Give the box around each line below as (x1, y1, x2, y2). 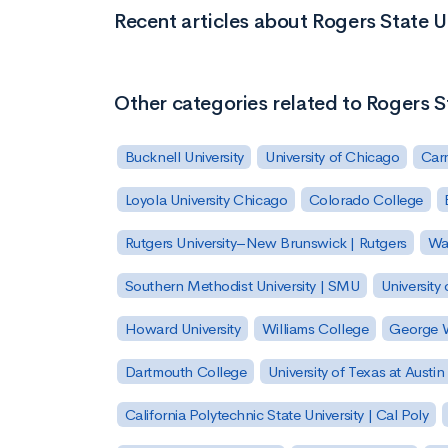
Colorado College (308, 190, 424, 210)
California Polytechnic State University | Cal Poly (124, 404, 429, 424)
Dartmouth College (124, 361, 247, 381)
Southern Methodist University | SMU (124, 276, 360, 296)
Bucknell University (124, 147, 244, 167)
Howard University (124, 318, 241, 338)
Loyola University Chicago (124, 190, 288, 210)
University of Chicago (264, 147, 400, 167)
